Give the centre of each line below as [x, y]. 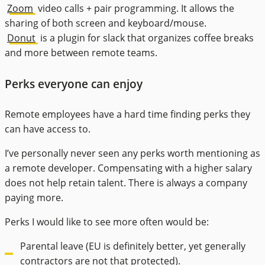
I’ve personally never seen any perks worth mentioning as [132, 153]
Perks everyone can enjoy [74, 84]
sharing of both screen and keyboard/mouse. [106, 23]
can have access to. [48, 129]
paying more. [34, 197]
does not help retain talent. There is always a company [126, 182]
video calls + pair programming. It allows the [135, 9]
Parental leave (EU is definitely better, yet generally [133, 246]
